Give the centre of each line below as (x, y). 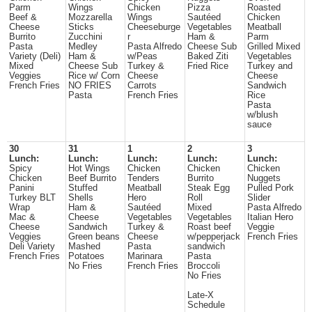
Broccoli (204, 266)
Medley (83, 47)
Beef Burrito (92, 178)
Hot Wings (89, 169)
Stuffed (83, 188)
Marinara (145, 256)
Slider (259, 198)
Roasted (264, 8)
